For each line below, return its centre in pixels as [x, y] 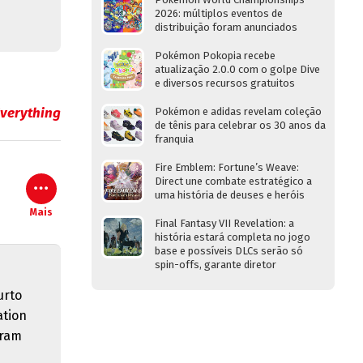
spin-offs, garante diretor [216, 265]
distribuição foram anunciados [226, 27]
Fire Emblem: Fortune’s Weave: [227, 167]
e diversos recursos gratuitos [225, 83]
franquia [174, 139]
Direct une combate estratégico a [233, 181]
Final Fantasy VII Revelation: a [224, 223]
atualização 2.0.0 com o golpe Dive [237, 69]
